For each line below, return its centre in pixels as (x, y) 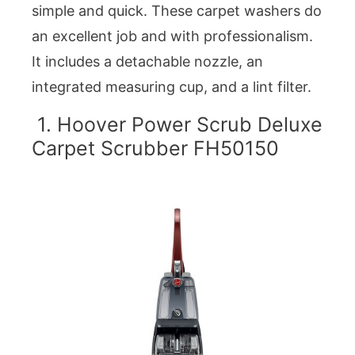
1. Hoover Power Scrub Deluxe (177, 125)
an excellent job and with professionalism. (172, 36)
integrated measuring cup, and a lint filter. (172, 86)
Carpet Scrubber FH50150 (155, 149)
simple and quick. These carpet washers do (177, 10)
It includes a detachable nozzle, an (147, 61)
